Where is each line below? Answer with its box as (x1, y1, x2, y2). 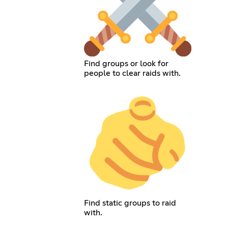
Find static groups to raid (83, 198, 176, 207)
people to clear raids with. (83, 69, 181, 78)
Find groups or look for (83, 60, 168, 68)
